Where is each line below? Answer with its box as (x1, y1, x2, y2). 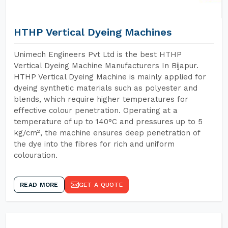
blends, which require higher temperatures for (14, 95, 188, 104)
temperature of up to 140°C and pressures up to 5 (14, 117, 203, 126)
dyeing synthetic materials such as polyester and (14, 83, 197, 93)
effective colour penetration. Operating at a (14, 106, 178, 115)
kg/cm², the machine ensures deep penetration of (14, 128, 200, 137)
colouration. (14, 151, 58, 160)
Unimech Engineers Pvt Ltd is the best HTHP (14, 50, 182, 59)
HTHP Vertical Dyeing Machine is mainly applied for (14, 72, 206, 81)
